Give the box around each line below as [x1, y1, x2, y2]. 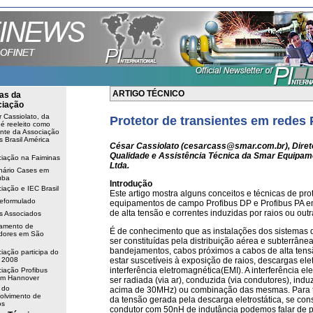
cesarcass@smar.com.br [184, 141, 285, 151]
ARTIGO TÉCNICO [112, 89, 184, 99]
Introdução [110, 179, 152, 189]
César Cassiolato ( [110, 141, 184, 151]
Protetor [110, 114, 159, 128]
